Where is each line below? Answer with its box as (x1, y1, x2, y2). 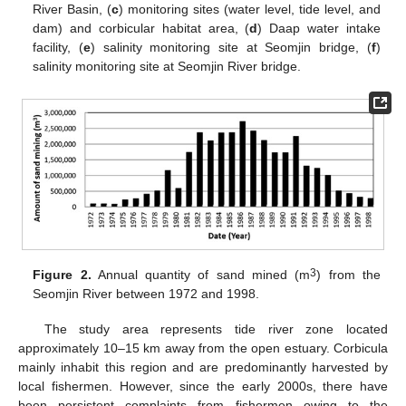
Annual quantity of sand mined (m (91, 267, 311, 283)
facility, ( (33, 39, 84, 54)
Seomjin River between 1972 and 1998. (33, 286, 260, 302)
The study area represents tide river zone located (43, 321, 388, 336)
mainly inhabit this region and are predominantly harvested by (18, 359, 388, 374)
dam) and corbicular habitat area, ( (33, 20, 250, 35)
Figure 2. (33, 267, 92, 283)
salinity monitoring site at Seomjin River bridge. (33, 58, 302, 73)
